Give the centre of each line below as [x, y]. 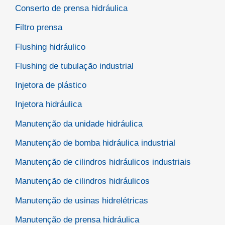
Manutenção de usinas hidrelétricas [82, 200]
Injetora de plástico [51, 85]
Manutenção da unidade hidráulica [79, 124]
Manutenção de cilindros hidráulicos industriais [103, 162]
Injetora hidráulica [48, 104]
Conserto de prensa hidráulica [71, 9]
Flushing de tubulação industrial [74, 66]
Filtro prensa [39, 28]
